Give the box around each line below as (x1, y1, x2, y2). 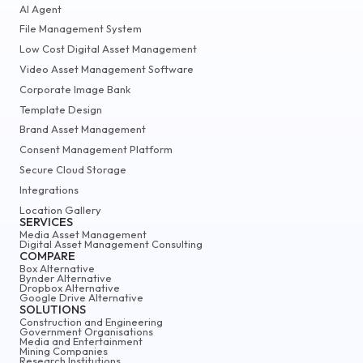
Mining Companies (19, 344, 108, 357)
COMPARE (19, 248, 75, 263)
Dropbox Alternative (19, 280, 120, 294)
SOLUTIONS (19, 301, 86, 317)
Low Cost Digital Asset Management (19, 42, 197, 56)
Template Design (19, 102, 102, 116)
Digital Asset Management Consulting (19, 237, 203, 250)
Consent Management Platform (19, 143, 173, 156)
